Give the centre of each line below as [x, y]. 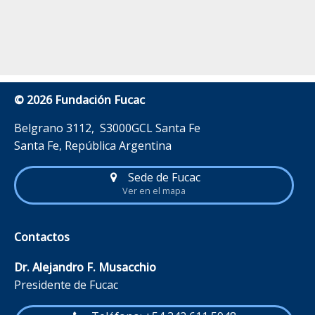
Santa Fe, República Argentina [93, 146]
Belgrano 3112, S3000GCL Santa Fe [107, 128]
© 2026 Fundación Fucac [79, 100]
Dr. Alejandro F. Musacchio [85, 267]
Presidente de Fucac [66, 284]
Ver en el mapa [154, 190]
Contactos [42, 237]
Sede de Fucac [162, 177]
